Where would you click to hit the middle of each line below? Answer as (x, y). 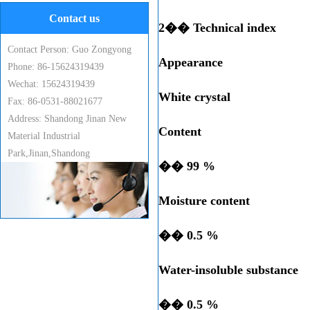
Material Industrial (44, 136)
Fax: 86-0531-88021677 (55, 101)
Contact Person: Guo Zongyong (70, 49)
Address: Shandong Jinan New (67, 119)
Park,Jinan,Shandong (49, 153)
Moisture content (204, 201)
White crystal (194, 97)
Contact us (74, 18)
